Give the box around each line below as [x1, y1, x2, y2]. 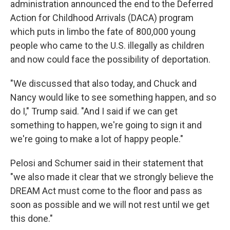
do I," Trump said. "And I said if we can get [10, 105, 178, 117]
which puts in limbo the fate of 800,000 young [10, 26, 196, 37]
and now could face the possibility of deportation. [10, 53, 210, 65]
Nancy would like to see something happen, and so [10, 91, 216, 103]
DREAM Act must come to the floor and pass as [10, 185, 202, 196]
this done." [10, 213, 53, 224]
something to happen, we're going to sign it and [10, 119, 202, 130]
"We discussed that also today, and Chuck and [10, 78, 197, 89]
